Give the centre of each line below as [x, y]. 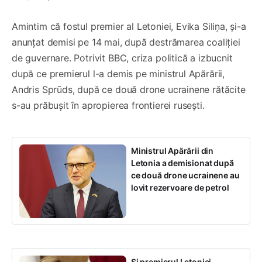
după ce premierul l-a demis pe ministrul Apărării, [118, 74]
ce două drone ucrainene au [185, 175]
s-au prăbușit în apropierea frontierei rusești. [108, 106]
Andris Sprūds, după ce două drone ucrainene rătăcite [129, 90]
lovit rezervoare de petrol [180, 188]
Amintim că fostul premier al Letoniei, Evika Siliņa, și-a [129, 27]
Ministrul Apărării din [173, 151]
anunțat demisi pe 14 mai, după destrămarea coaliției [126, 42]
